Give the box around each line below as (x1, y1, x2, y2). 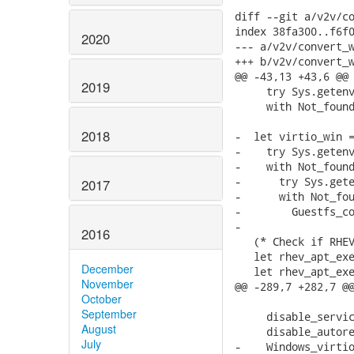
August (81, 320, 116, 337)
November (81, 275, 134, 292)
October (81, 290, 122, 307)
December (81, 260, 134, 277)
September (81, 305, 137, 322)
